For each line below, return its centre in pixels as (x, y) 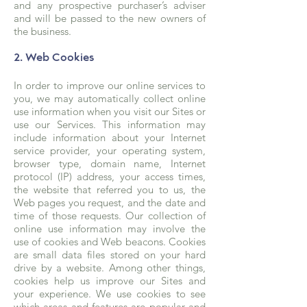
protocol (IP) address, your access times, (110, 176)
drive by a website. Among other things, (110, 268)
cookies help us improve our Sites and (110, 281)
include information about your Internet (110, 137)
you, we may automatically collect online (110, 98)
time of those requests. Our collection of (110, 216)
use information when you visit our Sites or (110, 111)
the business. (42, 31)
